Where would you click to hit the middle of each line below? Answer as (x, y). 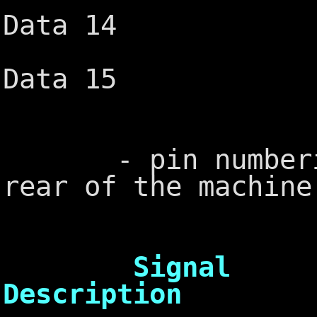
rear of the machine (157, 186)
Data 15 (60, 79)
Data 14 (60, 25)
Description (92, 294)
